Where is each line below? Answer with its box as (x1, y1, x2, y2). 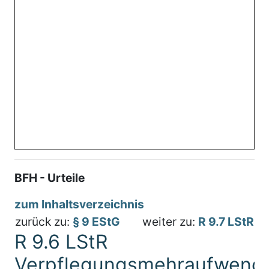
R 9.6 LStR (14, 229, 107, 253)
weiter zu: (142, 214, 198, 229)
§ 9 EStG (73, 214, 120, 229)
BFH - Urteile (14, 170, 85, 185)
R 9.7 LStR (198, 214, 254, 229)
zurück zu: (15, 214, 73, 229)
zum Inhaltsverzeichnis (14, 196, 144, 211)
